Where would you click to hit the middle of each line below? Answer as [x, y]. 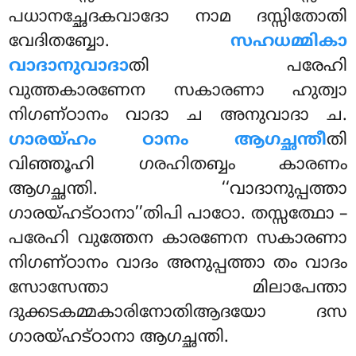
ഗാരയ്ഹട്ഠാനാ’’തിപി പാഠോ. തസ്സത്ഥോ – [178, 214]
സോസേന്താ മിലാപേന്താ [178, 288]
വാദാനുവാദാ [69, 66]
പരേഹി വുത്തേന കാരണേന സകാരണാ [178, 239]
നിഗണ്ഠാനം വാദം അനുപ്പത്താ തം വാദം [178, 263]
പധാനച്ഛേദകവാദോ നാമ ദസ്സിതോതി [178, 17]
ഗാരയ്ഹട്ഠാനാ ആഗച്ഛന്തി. [119, 337]
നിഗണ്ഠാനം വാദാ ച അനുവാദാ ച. [178, 116]
